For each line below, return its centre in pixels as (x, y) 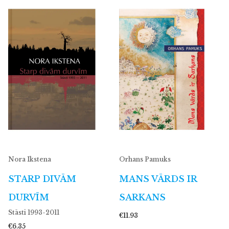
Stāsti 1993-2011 (34, 213)
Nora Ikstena (30, 159)
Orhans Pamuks (145, 159)
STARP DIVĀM (42, 179)
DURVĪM (29, 198)
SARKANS (142, 198)
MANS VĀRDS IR (158, 179)
